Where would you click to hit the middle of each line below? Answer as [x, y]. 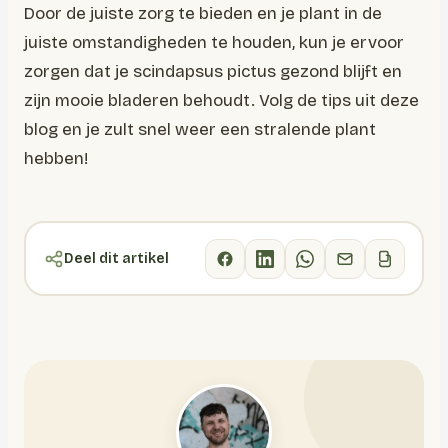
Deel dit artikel [116, 258]
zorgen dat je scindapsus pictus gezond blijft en [213, 71]
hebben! [56, 158]
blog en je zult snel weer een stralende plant [200, 129]
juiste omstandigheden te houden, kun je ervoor [214, 42]
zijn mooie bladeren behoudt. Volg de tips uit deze [221, 100]
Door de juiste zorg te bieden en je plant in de [203, 13]
